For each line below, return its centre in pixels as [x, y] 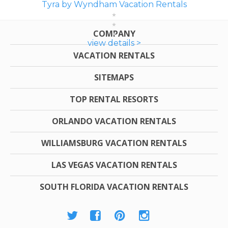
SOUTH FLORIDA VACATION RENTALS [114, 187]
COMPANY [114, 34]
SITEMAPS [114, 78]
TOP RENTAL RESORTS [114, 99]
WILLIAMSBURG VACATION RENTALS [114, 143]
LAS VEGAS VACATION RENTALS [114, 165]
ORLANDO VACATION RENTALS [114, 121]
